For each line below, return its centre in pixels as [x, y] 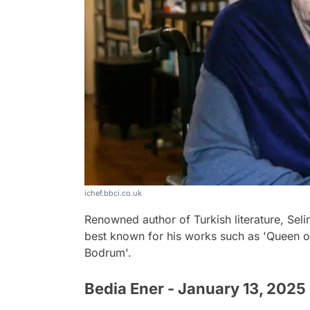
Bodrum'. [108, 252]
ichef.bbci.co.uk [113, 193]
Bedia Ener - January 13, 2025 [195, 288]
